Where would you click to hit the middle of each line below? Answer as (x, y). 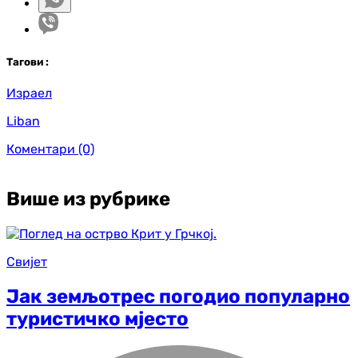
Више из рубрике (88, 199)
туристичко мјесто (97, 318)
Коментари (41, 149)
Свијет (27, 261)
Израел (29, 93)
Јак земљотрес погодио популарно (178, 296)
